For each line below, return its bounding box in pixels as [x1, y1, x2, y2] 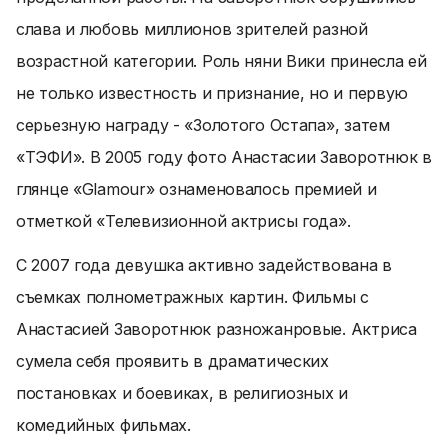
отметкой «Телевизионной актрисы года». [16, 211, 351, 231]
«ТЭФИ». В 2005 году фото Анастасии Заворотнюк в [16, 147, 432, 167]
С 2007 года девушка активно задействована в [16, 255, 392, 275]
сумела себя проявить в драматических [16, 351, 329, 371]
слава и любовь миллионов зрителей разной [16, 19, 368, 39]
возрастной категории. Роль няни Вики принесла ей [16, 51, 427, 71]
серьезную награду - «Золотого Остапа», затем [16, 115, 390, 135]
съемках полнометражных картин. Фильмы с [16, 287, 370, 307]
